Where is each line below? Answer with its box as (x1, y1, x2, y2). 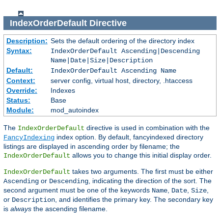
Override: (6, 86, 37, 95)
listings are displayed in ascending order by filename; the (3, 142, 180, 151)
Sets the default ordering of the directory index (50, 37, 194, 45)
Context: (6, 77, 35, 85)
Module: (6, 106, 34, 114)
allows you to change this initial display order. (70, 151, 212, 160)
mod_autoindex (50, 106, 99, 114)
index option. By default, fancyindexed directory (55, 133, 203, 141)
